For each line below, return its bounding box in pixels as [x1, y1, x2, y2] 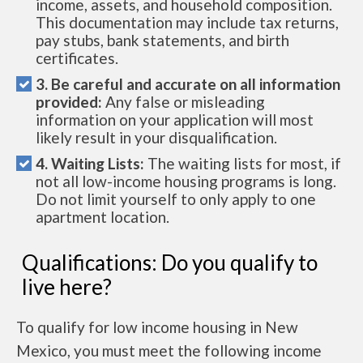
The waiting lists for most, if [144, 154, 341, 173]
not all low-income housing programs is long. [36, 172, 336, 191]
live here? [22, 274, 112, 301]
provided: [36, 92, 102, 112]
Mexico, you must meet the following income [16, 341, 322, 361]
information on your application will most [36, 110, 314, 130]
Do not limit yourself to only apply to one [36, 190, 316, 209]
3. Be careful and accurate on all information [36, 75, 340, 94]
